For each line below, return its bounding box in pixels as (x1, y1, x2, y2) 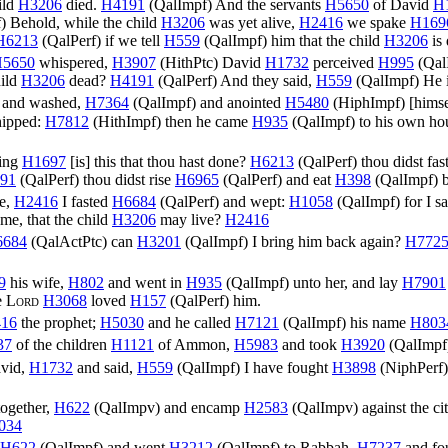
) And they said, (212, 72, 316, 90)
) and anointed (191, 94, 285, 112)
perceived (309, 54, 378, 72)
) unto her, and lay (284, 273, 402, 291)
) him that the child (262, 32, 384, 50)
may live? (156, 211, 225, 229)
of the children (12, 336, 111, 354)
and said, (73, 358, 137, 376)
